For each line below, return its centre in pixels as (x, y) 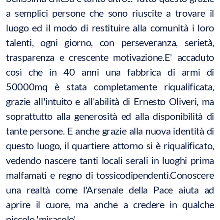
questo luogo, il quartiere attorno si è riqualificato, (110, 145)
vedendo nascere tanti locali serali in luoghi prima (110, 160)
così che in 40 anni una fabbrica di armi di (110, 71)
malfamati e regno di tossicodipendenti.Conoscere (110, 175)
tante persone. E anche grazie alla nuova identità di (110, 130)
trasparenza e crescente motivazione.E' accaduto (110, 57)
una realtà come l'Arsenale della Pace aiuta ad (110, 189)
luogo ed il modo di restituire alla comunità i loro (110, 27)
